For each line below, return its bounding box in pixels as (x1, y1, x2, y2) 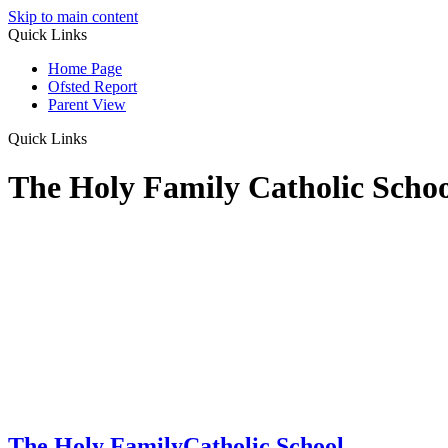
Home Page (48, 60, 122, 77)
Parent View (48, 96, 126, 113)
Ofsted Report (48, 78, 137, 95)
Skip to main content (8, 8, 138, 25)
